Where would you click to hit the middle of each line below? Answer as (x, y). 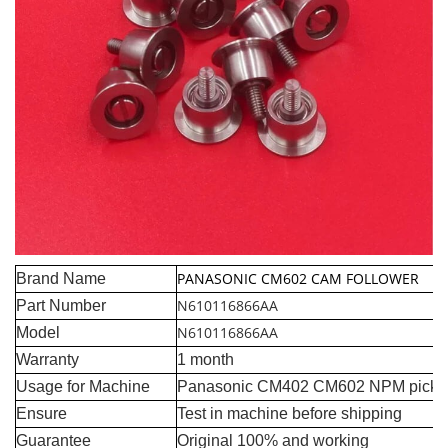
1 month (205, 360)
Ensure (41, 414)
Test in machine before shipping (289, 414)
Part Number (61, 306)
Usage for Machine (83, 387)
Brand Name (61, 279)
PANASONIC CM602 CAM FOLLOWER (298, 279)
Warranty (47, 360)
